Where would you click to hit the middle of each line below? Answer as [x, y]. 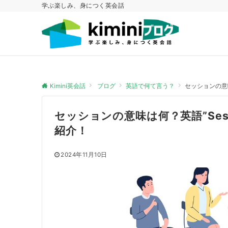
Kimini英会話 [68, 86]
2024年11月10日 [84, 155]
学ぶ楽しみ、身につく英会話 [83, 6]
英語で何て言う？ [150, 86]
